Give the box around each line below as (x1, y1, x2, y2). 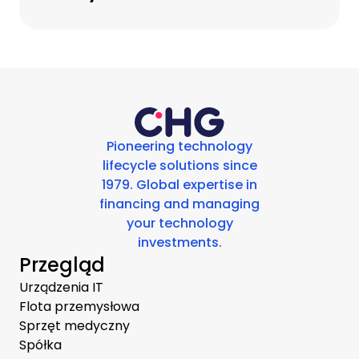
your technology (126, 213, 233, 232)
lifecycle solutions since (102, 155, 257, 175)
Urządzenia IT (19, 277, 103, 296)
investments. (137, 232, 222, 252)
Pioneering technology (107, 136, 252, 155)
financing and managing (99, 194, 260, 213)
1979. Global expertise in (102, 175, 257, 194)
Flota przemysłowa (19, 296, 139, 316)
